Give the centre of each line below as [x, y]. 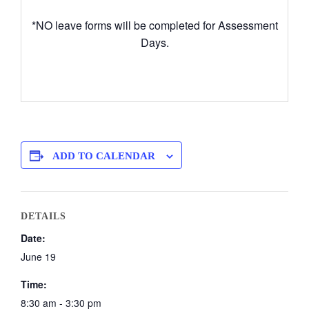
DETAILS [43, 216]
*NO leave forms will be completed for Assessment [154, 25]
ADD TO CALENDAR [104, 156]
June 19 [38, 257]
